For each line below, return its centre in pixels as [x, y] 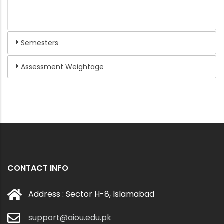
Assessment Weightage [62, 67]
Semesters [39, 43]
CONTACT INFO [38, 168]
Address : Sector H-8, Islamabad [91, 194]
